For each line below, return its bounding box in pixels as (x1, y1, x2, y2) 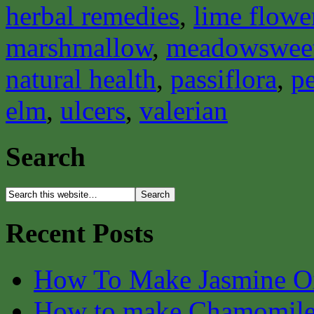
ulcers (60, 95, 125, 125)
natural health (6, 63, 156, 94)
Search (6, 142, 86, 172)
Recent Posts (6, 217, 153, 248)
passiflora (170, 63, 277, 94)
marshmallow (6, 32, 152, 62)
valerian (139, 95, 228, 125)
